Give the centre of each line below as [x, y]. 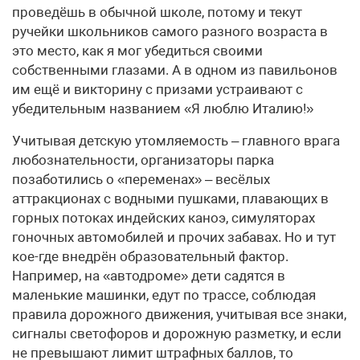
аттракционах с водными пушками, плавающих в [170, 198]
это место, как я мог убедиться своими [137, 50]
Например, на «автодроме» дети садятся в [149, 275]
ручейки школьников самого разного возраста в [170, 31]
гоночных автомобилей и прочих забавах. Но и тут [174, 237]
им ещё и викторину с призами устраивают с [157, 89]
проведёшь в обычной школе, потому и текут [157, 12]
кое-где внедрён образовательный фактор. [150, 256]
